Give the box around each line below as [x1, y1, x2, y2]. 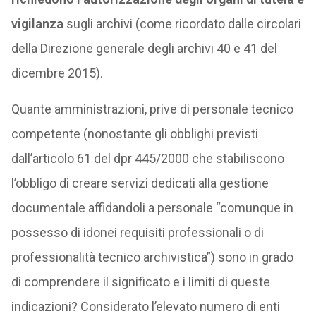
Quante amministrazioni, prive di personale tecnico [11, 102, 293, 116]
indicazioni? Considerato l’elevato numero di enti [11, 299, 280, 314]
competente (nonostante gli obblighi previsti [11, 126, 258, 141]
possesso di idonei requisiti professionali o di [11, 225, 264, 240]
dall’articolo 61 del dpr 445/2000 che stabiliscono [11, 151, 284, 166]
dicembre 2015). [11, 66, 103, 80]
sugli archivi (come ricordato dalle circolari [63, 16, 301, 31]
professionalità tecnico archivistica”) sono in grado [11, 250, 293, 265]
